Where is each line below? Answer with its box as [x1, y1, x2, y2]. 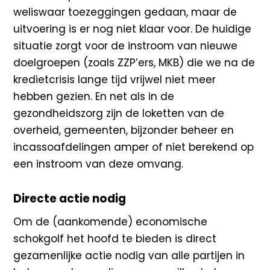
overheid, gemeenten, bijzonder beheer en [13, 122, 234, 137]
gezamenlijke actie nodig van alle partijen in [13, 248, 245, 263]
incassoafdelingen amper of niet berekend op [13, 139, 254, 154]
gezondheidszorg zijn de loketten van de [13, 105, 225, 121]
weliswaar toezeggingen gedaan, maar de [13, 4, 237, 19]
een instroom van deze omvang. [13, 156, 184, 171]
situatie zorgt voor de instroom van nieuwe [13, 38, 238, 53]
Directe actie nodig [13, 190, 127, 206]
